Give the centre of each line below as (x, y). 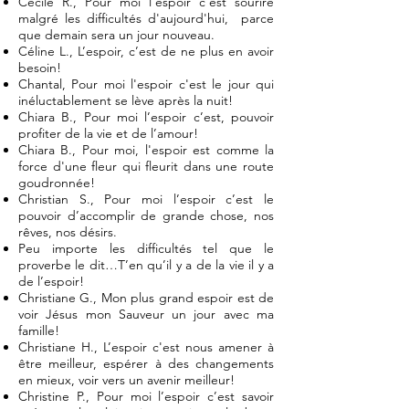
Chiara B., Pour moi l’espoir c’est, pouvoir (146, 117)
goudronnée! (57, 183)
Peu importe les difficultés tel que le (146, 248)
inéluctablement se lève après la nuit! (126, 100)
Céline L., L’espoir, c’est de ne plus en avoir (146, 51)
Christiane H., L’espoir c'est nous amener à (146, 347)
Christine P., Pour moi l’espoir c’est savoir (146, 396)
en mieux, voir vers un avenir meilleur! (126, 380)
